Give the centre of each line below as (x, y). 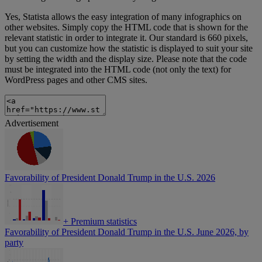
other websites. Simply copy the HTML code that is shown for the (126, 27)
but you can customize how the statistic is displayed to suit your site (129, 49)
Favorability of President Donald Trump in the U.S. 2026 (110, 178)
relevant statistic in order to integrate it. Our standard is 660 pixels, (126, 38)
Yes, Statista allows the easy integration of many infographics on (123, 17)
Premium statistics (103, 222)
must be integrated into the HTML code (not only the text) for (118, 70)
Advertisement (32, 123)
